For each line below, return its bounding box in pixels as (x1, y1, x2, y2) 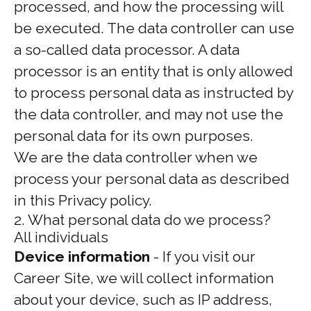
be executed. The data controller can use (14, 19, 294, 37)
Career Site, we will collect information (14, 269, 274, 287)
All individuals (14, 228, 108, 246)
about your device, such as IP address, (14, 291, 272, 308)
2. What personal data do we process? (14, 211, 271, 228)
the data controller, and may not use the (14, 106, 283, 123)
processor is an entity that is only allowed (14, 62, 293, 80)
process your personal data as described (14, 170, 289, 187)
